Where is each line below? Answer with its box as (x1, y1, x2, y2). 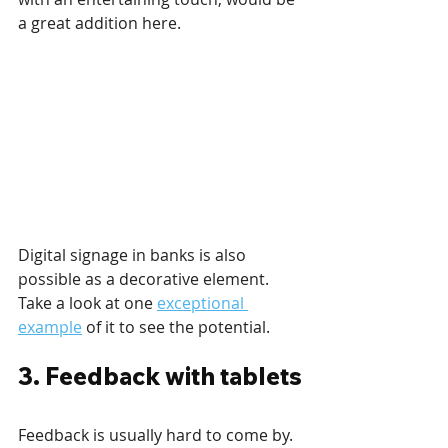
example (18, 316, 82, 339)
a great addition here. (18, 12, 181, 35)
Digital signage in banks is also (18, 244, 250, 267)
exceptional (157, 292, 248, 315)
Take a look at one (18, 292, 157, 315)
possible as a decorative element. (18, 268, 273, 291)
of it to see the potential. (82, 316, 270, 339)
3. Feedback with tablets (18, 361, 302, 392)
